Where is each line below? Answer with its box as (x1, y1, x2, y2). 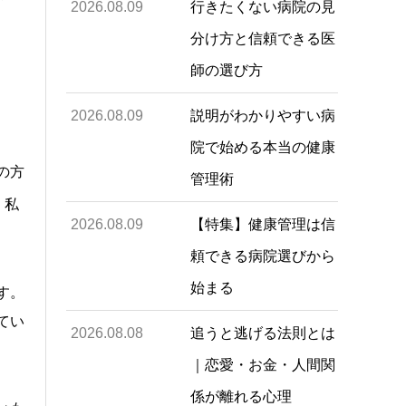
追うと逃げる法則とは (189, 325, 335, 341)
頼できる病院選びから (189, 248, 335, 264)
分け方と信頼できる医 (189, 31, 335, 46)
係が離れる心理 (189, 389, 292, 404)
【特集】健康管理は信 (189, 217, 335, 232)
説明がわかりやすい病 (189, 108, 335, 123)
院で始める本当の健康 (189, 140, 335, 155)
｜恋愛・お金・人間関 (189, 357, 335, 372)
